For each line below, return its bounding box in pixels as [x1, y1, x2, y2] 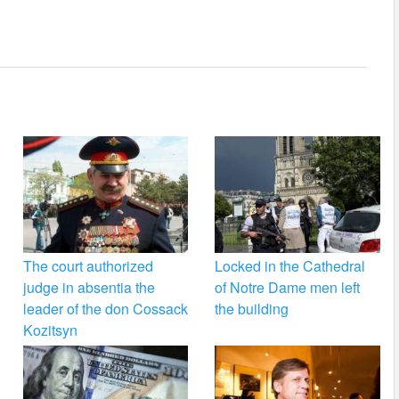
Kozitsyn [22, 320, 77, 341]
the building [215, 298, 289, 320]
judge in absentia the [22, 277, 155, 298]
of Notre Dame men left [215, 277, 361, 298]
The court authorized [22, 256, 153, 277]
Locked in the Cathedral [215, 256, 366, 277]
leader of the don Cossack [22, 298, 188, 320]
